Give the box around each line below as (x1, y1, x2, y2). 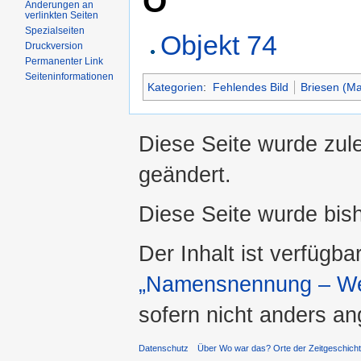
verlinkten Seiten (25, 10, 99, 21)
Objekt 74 (160, 30, 278, 61)
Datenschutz (139, 343, 189, 354)
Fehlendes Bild (212, 81, 288, 94)
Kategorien (147, 81, 203, 94)
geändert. (139, 161, 231, 187)
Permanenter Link (25, 56, 104, 67)
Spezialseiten (25, 25, 85, 36)
